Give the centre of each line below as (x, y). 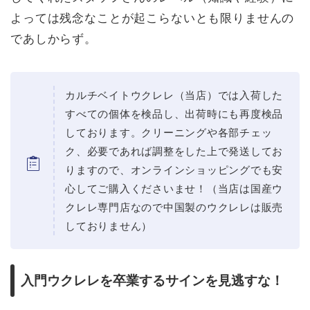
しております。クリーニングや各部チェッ (169, 133)
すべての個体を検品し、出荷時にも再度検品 (174, 114)
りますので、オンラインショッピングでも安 (174, 170)
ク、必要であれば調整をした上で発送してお (174, 151)
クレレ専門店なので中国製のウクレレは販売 (174, 207)
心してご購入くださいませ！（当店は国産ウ (174, 189)
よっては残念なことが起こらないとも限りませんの (153, 18)
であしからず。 (54, 39)
